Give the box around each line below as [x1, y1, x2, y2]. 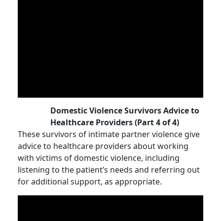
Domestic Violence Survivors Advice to [50, 105, 200, 116]
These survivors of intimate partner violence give [18, 129, 200, 140]
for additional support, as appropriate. [18, 176, 162, 187]
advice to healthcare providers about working [18, 141, 188, 151]
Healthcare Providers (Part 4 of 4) [50, 117, 180, 128]
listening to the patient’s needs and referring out [18, 164, 200, 175]
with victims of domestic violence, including [18, 152, 180, 163]
